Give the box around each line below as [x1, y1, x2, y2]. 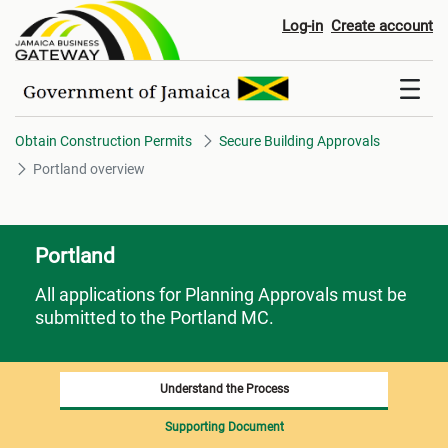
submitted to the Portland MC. [35, 307, 274, 329]
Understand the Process [159, 382, 289, 397]
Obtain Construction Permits [15, 133, 192, 150]
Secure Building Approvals [219, 133, 380, 150]
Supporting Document [164, 420, 284, 435]
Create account [331, 17, 433, 35]
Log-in [282, 17, 323, 35]
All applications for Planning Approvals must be [35, 284, 407, 306]
